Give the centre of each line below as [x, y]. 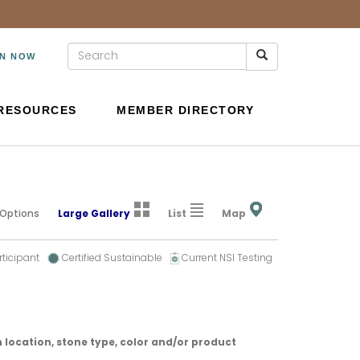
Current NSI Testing [226, 259]
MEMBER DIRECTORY [185, 110]
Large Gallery [94, 215]
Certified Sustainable [111, 259]
